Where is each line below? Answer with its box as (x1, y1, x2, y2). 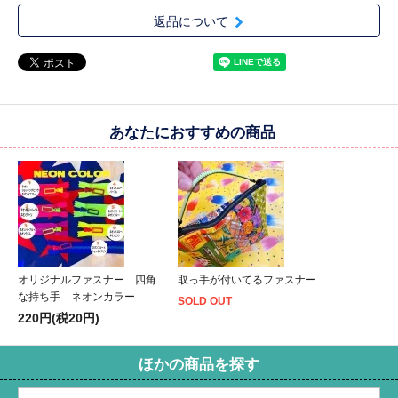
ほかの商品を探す (139, 355, 259, 373)
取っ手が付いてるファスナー (178, 273, 316, 286)
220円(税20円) (18, 310, 99, 325)
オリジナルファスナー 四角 (18, 273, 156, 286)
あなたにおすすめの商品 (109, 123, 275, 141)
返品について (153, 13, 228, 28)
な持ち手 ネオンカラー (18, 290, 135, 303)
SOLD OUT (178, 294, 232, 307)
